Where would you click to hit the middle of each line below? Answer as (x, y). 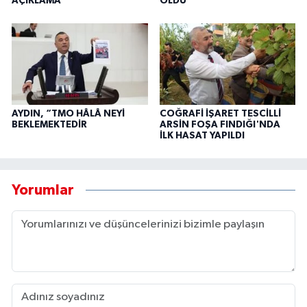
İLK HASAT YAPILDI (202, 135)
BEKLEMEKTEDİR (49, 124)
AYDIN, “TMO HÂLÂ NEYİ (68, 113)
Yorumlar (43, 191)
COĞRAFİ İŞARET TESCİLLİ (220, 113)
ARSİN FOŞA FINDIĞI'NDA (220, 124)
